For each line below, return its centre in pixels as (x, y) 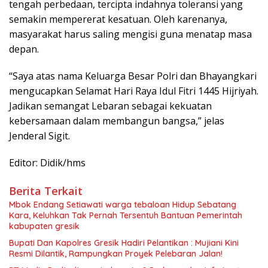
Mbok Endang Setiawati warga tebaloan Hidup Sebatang (123, 204)
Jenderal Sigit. (39, 135)
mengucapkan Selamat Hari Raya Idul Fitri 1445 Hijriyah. (134, 91)
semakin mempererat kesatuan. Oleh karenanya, (118, 19)
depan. (24, 49)
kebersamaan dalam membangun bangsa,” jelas (117, 121)
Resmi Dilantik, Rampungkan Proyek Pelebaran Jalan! (116, 253)
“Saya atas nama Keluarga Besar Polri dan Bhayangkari (133, 76)
